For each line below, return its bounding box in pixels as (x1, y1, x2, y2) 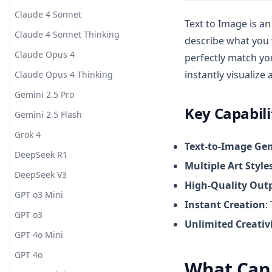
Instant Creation (185, 198, 265, 211)
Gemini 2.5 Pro (15, 89, 74, 100)
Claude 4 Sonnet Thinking (15, 29, 120, 40)
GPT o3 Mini (15, 189, 63, 200)
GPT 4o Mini (15, 229, 63, 240)
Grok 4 (15, 129, 41, 140)
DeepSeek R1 (15, 149, 67, 160)
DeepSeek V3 (15, 169, 67, 180)
